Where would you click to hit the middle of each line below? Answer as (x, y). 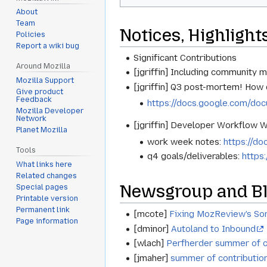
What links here (44, 164)
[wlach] (150, 243)
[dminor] (153, 229)
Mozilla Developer (50, 111)
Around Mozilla (44, 66)
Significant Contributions (185, 58)
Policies (31, 35)
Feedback (34, 100)
